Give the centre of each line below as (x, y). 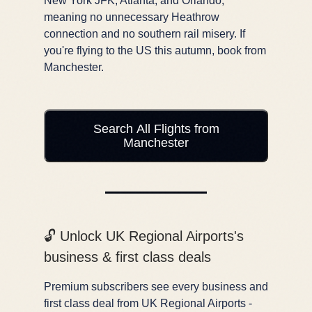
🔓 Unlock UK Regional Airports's (144, 236)
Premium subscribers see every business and (156, 286)
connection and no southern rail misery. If (145, 33)
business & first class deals (127, 257)
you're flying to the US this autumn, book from (155, 50)
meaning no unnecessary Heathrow (132, 17)
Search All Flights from (156, 128)
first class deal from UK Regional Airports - (148, 303)
